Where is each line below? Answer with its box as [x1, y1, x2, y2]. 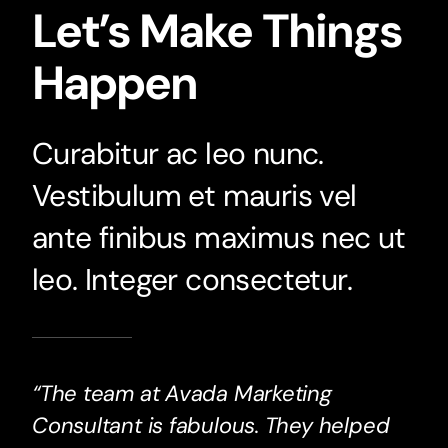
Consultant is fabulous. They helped [31, 411, 390, 441]
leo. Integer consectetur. [31, 260, 352, 300]
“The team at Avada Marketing [31, 379, 332, 409]
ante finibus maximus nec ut [31, 218, 406, 258]
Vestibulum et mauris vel [31, 176, 357, 216]
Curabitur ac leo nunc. [31, 134, 324, 174]
